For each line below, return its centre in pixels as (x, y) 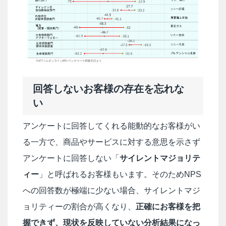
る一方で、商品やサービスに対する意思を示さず (111, 142)
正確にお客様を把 (168, 207)
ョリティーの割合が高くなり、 (79, 207)
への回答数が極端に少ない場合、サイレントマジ (111, 191)
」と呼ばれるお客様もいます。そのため (111, 175)
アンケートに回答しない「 (71, 158)
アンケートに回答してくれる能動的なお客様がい (111, 126)
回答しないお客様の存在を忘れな (108, 89)
